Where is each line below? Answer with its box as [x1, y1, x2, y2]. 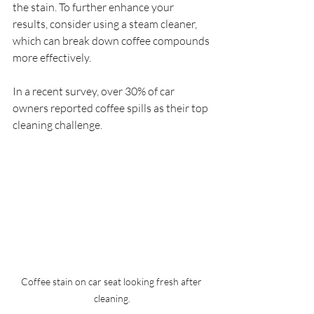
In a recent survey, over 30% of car [13, 84, 177, 99]
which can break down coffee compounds [13, 34, 212, 48]
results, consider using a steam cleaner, [13, 17, 199, 32]
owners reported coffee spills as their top [13, 101, 210, 116]
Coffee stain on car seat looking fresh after [20, 275, 204, 288]
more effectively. [13, 50, 93, 65]
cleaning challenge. [13, 118, 104, 132]
